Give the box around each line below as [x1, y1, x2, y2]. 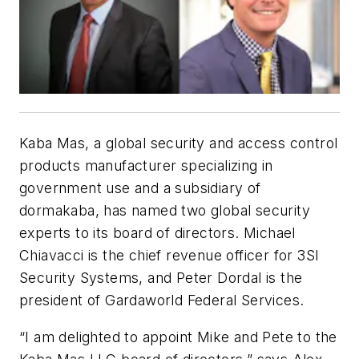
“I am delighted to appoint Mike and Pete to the [19, 328, 337, 345]
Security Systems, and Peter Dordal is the [19, 269, 303, 287]
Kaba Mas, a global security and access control [19, 135, 338, 152]
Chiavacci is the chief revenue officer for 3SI [19, 247, 320, 264]
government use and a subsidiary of [19, 179, 261, 197]
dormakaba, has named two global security [19, 202, 310, 220]
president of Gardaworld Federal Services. [19, 292, 305, 309]
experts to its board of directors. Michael [19, 224, 296, 242]
